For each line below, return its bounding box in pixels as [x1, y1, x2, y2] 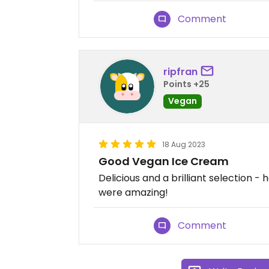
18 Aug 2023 [162, 139, 205, 150]
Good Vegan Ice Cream [98, 154, 229, 169]
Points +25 [163, 77, 210, 90]
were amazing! [98, 186, 168, 199]
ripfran [163, 64, 198, 79]
